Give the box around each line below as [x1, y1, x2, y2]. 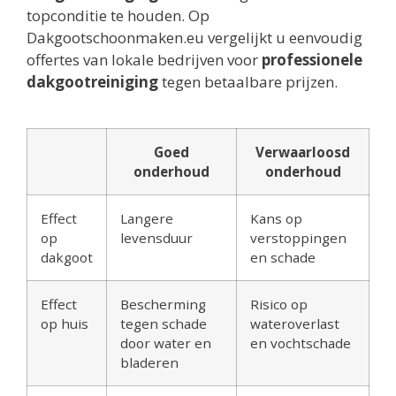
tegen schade [120, 315, 207, 333]
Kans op [250, 209, 302, 228]
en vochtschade [250, 334, 351, 353]
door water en [120, 334, 211, 353]
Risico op [250, 295, 308, 314]
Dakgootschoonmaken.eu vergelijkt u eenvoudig [27, 27, 362, 49]
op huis [41, 315, 88, 333]
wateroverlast [250, 315, 339, 333]
